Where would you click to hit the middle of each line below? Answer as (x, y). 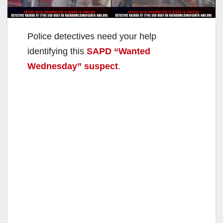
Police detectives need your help (92, 37)
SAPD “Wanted (118, 52)
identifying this (57, 52)
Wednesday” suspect (73, 66)
